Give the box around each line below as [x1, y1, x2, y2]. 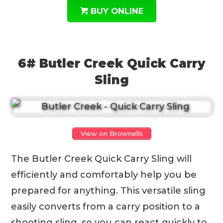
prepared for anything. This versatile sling [11, 185, 206, 196]
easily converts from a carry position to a [11, 201, 201, 212]
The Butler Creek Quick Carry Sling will [11, 153, 192, 164]
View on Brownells [80, 129, 143, 137]
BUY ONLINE [90, 5, 143, 16]
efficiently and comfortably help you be [11, 169, 197, 180]
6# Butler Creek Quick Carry [18, 56, 205, 71]
